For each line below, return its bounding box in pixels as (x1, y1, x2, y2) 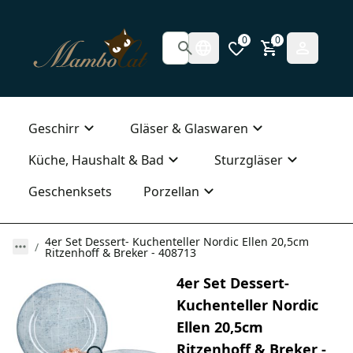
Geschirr (28, 119, 80, 137)
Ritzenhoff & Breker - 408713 (45, 244, 196, 260)
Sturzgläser (214, 150, 283, 169)
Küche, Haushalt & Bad (28, 150, 164, 169)
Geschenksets (28, 182, 112, 200)
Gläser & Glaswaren (130, 119, 248, 137)
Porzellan (143, 182, 199, 200)
